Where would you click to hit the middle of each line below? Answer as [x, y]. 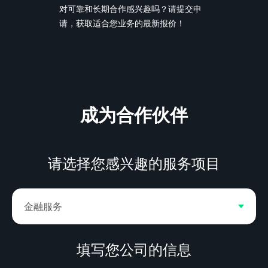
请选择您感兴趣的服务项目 [134, 164]
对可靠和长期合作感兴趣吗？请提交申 [130, 9]
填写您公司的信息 [134, 250]
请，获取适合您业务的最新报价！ [122, 23]
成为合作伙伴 [134, 115]
